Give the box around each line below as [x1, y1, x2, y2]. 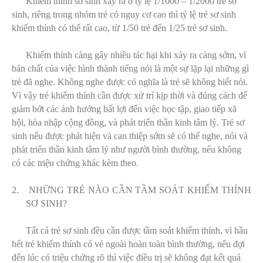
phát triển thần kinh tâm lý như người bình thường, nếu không [12, 144, 241, 154]
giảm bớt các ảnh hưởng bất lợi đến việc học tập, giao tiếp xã [12, 103, 237, 114]
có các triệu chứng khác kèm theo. [12, 157, 139, 168]
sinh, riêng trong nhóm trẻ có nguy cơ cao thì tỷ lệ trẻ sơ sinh [12, 9, 236, 19]
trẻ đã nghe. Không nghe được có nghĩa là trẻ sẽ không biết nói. [12, 76, 248, 87]
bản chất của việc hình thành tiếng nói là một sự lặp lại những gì [12, 63, 249, 73]
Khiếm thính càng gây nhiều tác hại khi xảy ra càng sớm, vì [26, 49, 246, 60]
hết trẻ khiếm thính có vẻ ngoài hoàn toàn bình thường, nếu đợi [12, 238, 245, 249]
